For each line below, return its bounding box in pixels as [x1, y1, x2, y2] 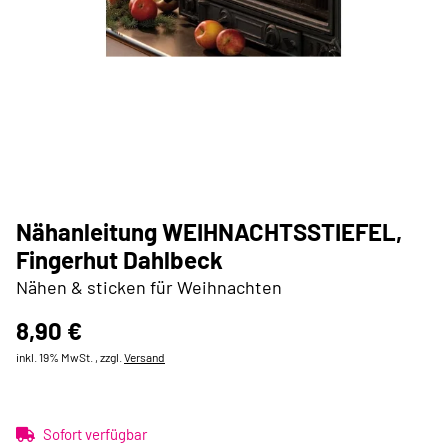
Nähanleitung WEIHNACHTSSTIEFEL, [16, 217, 402, 246]
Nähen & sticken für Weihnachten [16, 276, 282, 298]
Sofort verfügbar [43, 425, 147, 443]
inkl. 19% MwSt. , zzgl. [16, 350, 124, 364]
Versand [124, 350, 165, 364]
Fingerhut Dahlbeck [16, 245, 223, 274]
